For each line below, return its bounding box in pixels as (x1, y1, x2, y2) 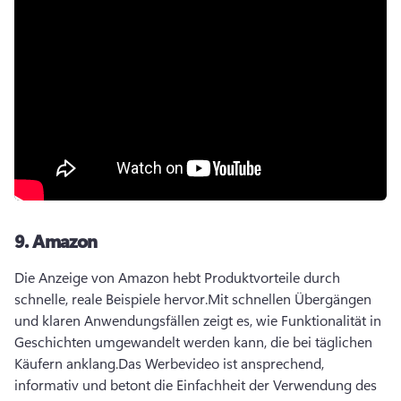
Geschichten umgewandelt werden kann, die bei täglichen (14, 332, 372, 351)
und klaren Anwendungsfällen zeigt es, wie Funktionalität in (14, 311, 381, 329)
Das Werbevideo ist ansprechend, (118, 354, 324, 372)
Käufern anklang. (14, 354, 118, 372)
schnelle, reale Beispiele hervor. (14, 289, 208, 308)
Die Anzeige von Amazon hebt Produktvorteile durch (14, 268, 340, 286)
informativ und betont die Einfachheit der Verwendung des (14, 375, 377, 394)
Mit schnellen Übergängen (208, 289, 371, 308)
